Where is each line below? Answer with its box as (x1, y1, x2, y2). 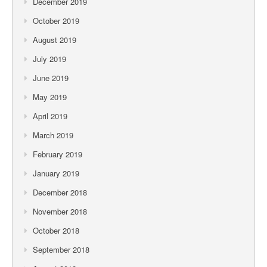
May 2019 (33, 91, 67, 103)
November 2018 (33, 205, 87, 217)
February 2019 (33, 148, 82, 160)
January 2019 (33, 167, 79, 179)
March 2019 (33, 129, 73, 141)
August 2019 (33, 33, 76, 45)
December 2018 (33, 186, 87, 198)
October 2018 (33, 224, 79, 236)
